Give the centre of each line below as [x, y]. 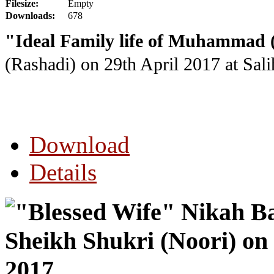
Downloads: [30, 15]
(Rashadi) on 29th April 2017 [115, 64]
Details [63, 172]
